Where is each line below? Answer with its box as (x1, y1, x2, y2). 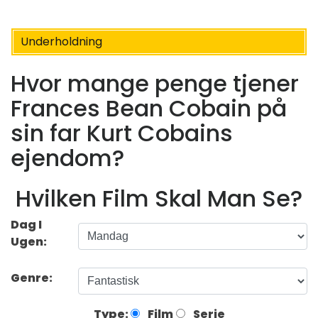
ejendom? (11, 142, 124, 175)
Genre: (11, 269, 55, 286)
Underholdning (21, 33, 102, 50)
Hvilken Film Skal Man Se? (16, 182, 302, 214)
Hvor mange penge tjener (11, 67, 299, 100)
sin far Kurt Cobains (11, 117, 233, 150)
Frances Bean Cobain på (11, 92, 287, 125)
